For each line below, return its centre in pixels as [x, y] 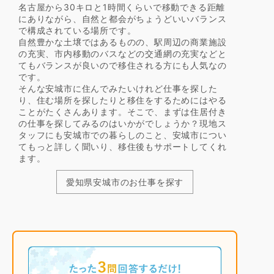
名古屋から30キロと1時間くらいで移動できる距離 [122, 7]
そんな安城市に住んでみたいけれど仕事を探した [118, 89]
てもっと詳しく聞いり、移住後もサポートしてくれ [123, 147]
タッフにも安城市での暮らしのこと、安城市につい [123, 135]
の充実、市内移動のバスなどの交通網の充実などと [123, 54]
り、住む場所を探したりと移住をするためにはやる [123, 100]
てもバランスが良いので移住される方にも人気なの [123, 65]
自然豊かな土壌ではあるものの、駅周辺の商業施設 [123, 42]
